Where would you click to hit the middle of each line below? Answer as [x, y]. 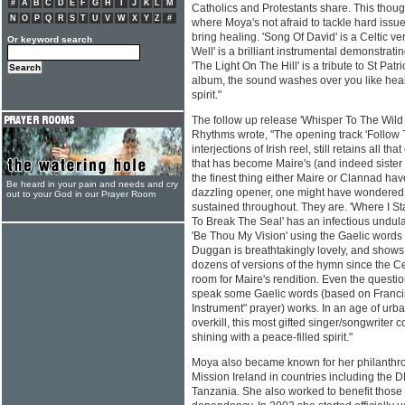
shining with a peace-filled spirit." [272, 338]
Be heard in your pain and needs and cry [92, 184]
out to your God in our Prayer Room [81, 194]
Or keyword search [50, 39]
